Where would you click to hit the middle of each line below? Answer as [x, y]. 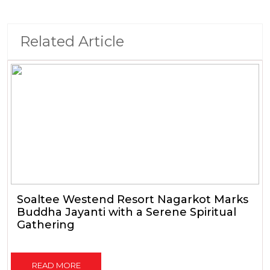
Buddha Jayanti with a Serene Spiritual [127, 212]
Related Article [72, 42]
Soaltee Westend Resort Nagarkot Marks [133, 200]
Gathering [46, 225]
